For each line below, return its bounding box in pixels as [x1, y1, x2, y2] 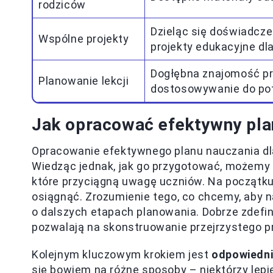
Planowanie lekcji [38, 74, 129, 87]
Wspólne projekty [38, 32, 129, 45]
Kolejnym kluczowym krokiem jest [32, 248, 212, 261]
